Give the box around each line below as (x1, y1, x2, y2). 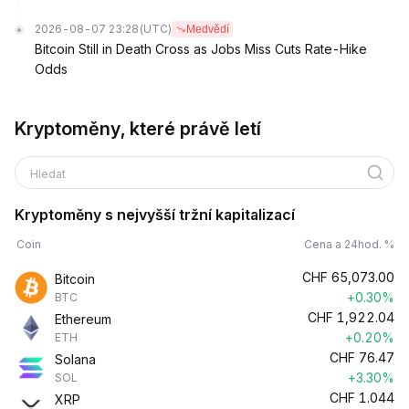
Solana (55, 351, 96, 367)
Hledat (30, 167, 68, 181)
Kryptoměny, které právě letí (15, 118, 261, 140)
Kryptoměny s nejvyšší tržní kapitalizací (15, 205, 295, 224)
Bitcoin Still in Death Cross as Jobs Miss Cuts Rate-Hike (35, 41, 367, 57)
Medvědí (186, 23, 229, 36)
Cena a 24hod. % (304, 237, 394, 251)
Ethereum (55, 311, 111, 327)
